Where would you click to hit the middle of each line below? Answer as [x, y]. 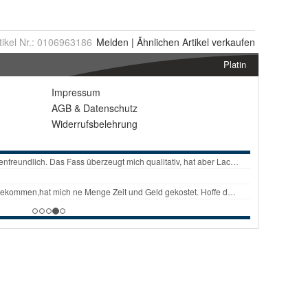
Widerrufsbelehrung [95, 124]
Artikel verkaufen [217, 42]
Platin [235, 64]
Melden [112, 42]
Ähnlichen [158, 42]
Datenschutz [110, 108]
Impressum [76, 92]
